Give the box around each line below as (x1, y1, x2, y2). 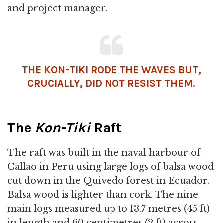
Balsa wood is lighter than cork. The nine (7, 189, 198, 200)
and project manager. (7, 2, 107, 14)
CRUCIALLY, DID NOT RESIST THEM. (27, 77, 196, 89)
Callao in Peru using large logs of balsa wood (7, 161, 214, 172)
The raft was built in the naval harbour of (7, 147, 200, 158)
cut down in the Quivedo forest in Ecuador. (7, 175, 209, 186)
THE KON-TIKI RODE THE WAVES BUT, (21, 63, 201, 76)
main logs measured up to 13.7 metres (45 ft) (7, 203, 210, 214)
